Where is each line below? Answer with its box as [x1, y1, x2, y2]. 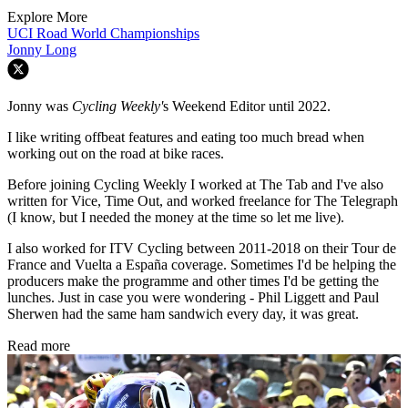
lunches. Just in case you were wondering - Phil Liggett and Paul [7, 289, 379, 305]
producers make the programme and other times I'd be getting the [7, 272, 379, 289]
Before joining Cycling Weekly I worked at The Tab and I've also [7, 176, 383, 192]
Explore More [7, 8, 87, 25]
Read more [7, 337, 70, 353]
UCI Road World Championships [7, 25, 199, 41]
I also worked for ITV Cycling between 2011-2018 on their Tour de [7, 240, 396, 256]
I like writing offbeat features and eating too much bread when [7, 128, 364, 145]
